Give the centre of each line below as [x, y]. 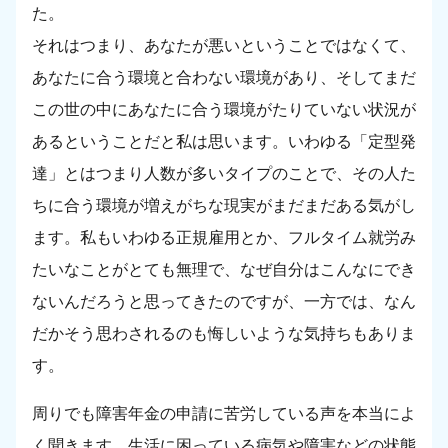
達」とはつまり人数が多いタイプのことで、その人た [224, 174]
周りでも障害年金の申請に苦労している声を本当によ [224, 414]
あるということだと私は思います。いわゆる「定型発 [224, 142]
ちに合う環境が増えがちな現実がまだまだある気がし [224, 206]
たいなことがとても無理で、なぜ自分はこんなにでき [224, 270]
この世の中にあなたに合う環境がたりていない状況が [224, 110]
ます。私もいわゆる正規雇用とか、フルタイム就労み [224, 238]
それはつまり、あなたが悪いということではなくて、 [224, 46]
